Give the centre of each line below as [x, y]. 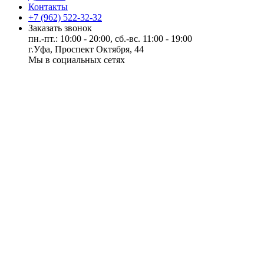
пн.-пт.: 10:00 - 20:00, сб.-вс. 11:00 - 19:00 [110, 38]
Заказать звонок [60, 28]
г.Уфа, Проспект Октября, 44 [86, 49]
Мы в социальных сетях [77, 60]
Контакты [48, 6]
